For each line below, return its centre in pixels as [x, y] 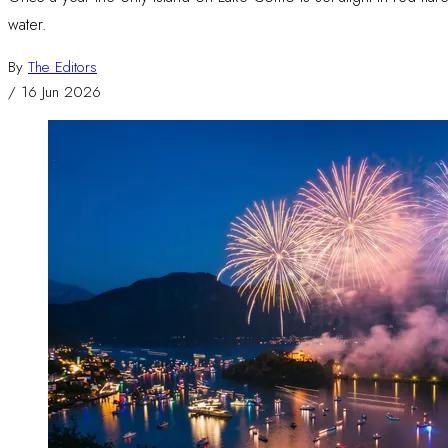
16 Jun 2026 [61, 91]
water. [27, 24]
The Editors [62, 66]
